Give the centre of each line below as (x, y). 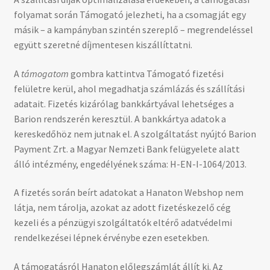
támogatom (45, 73)
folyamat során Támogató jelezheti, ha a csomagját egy (130, 14)
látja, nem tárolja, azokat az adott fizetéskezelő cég (122, 208)
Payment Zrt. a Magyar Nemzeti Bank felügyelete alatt (127, 149)
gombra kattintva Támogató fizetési (146, 73)
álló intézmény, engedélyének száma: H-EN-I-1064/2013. (130, 164)
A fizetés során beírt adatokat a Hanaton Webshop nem (128, 193)
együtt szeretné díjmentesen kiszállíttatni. (103, 44)
